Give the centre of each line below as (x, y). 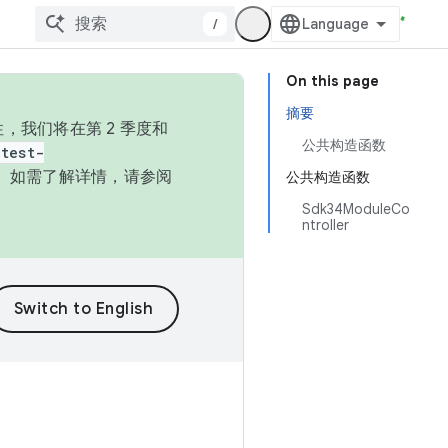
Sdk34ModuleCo (356, 209)
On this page (332, 81)
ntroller (325, 225)
